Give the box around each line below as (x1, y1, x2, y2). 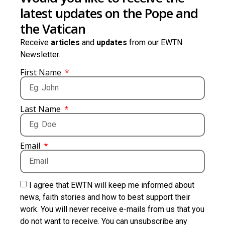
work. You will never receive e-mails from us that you (20, 204, 204, 214)
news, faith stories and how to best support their (20, 192, 190, 202)
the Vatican (20, 20, 85, 38)
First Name (20, 66, 63, 78)
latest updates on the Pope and (20, 4, 198, 23)
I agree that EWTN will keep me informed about (29, 180, 194, 190)
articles (51, 38, 80, 48)
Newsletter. (20, 50, 60, 60)
